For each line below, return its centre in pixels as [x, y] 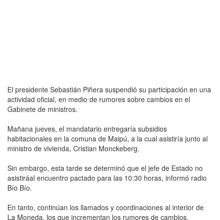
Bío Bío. [20, 187]
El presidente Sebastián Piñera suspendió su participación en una [109, 89]
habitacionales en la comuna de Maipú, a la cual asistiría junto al [108, 138]
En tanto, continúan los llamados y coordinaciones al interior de [106, 207]
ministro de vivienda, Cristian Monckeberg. [73, 148]
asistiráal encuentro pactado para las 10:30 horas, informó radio [107, 178]
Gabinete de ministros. [42, 109]
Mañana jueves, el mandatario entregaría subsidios [87, 128]
